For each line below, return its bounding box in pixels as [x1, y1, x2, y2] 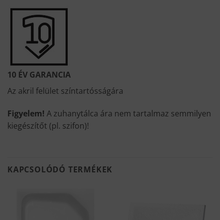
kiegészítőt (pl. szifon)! [7, 120, 89, 132]
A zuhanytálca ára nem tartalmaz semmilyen [47, 108, 211, 119]
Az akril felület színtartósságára [7, 85, 123, 97]
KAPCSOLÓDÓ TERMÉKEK [7, 164, 113, 175]
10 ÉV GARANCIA [7, 69, 71, 81]
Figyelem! [7, 108, 47, 119]
